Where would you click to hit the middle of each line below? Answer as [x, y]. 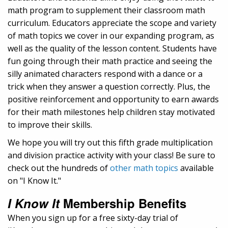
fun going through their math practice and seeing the [110, 61]
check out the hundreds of [59, 168]
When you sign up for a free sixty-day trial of [93, 218]
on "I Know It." [34, 180]
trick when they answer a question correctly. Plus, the [109, 86]
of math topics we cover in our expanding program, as [111, 35]
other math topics [144, 168]
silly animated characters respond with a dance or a [105, 74]
